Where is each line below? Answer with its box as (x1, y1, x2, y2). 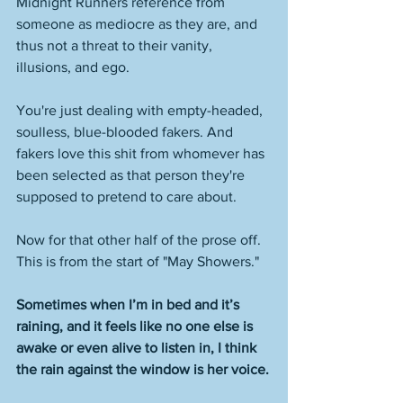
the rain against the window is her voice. (16, 362, 269, 377)
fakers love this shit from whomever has (16, 146, 268, 161)
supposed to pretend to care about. (16, 189, 240, 204)
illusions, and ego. (16, 59, 133, 75)
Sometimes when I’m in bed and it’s (16, 297, 243, 312)
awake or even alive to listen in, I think (16, 340, 260, 355)
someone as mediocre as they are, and (16, 16, 261, 31)
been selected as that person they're (16, 167, 248, 183)
